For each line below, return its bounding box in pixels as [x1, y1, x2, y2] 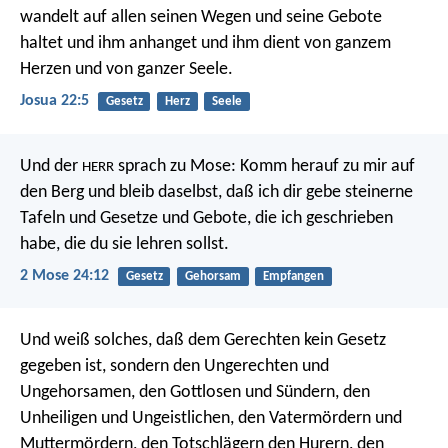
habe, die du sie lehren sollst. [20, 234, 229, 254]
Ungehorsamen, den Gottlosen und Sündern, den [20, 382, 370, 402]
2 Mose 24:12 [20, 267, 109, 284]
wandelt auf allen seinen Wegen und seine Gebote [20, 8, 382, 28]
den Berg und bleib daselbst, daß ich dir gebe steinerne [20, 182, 413, 202]
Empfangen [262, 269, 324, 283]
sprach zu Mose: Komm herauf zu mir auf [114, 156, 415, 176]
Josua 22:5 [20, 93, 89, 110]
